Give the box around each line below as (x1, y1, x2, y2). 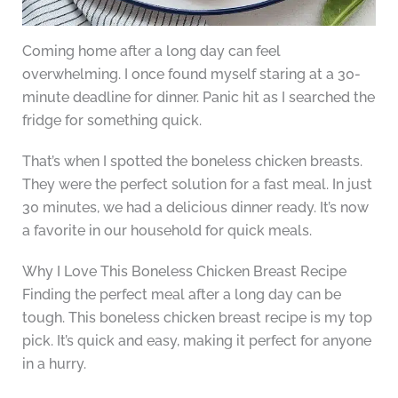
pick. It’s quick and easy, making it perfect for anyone (21, 332, 371, 350)
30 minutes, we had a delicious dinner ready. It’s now (21, 199, 369, 217)
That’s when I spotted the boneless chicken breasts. (21, 153, 362, 171)
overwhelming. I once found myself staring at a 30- (21, 66, 361, 84)
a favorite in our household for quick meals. (21, 222, 312, 240)
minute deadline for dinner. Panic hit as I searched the (21, 89, 375, 107)
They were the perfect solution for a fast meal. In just (21, 176, 372, 194)
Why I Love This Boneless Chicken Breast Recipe (21, 263, 346, 281)
